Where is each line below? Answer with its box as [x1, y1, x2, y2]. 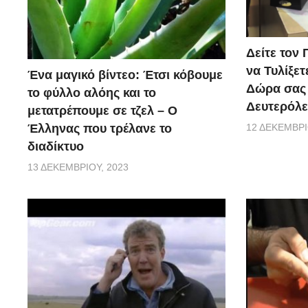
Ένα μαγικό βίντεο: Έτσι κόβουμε [27, 67, 223, 82]
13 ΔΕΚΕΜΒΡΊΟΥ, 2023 [27, 161, 129, 173]
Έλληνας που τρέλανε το [27, 121, 172, 135]
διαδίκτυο [27, 139, 84, 153]
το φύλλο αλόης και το [27, 85, 156, 100]
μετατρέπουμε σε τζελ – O [27, 103, 177, 118]
